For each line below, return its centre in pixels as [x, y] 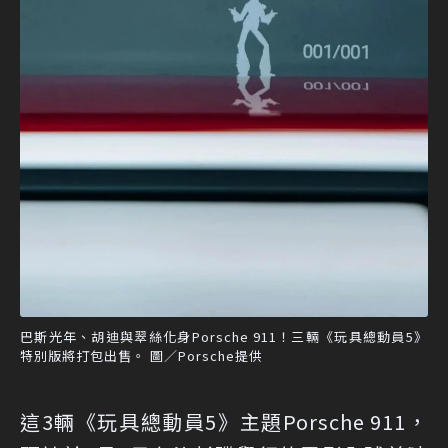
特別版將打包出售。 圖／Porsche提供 [141, 356]
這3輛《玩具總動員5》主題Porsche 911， [224, 422]
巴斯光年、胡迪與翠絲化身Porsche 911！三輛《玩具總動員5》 [224, 337]
